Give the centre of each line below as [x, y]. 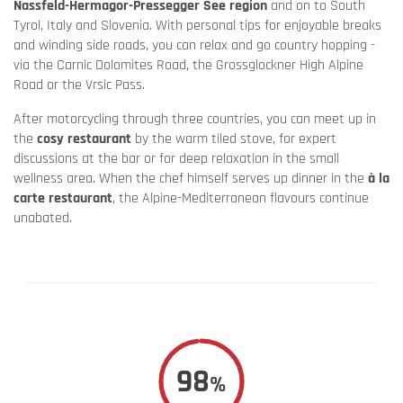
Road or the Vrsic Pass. [79, 85]
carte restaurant [63, 199]
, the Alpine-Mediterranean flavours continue [241, 199]
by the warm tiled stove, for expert [234, 139]
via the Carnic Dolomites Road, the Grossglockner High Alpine [188, 66]
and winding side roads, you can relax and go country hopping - [194, 46]
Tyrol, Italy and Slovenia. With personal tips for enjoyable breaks [197, 26]
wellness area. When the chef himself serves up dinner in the [191, 179]
